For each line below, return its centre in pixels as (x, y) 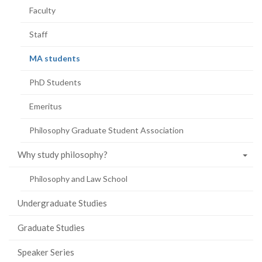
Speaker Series (46, 252)
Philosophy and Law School (78, 179)
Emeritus (46, 106)
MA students (55, 58)
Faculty (42, 10)
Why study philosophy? (63, 154)
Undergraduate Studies (62, 203)
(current (96, 58)
